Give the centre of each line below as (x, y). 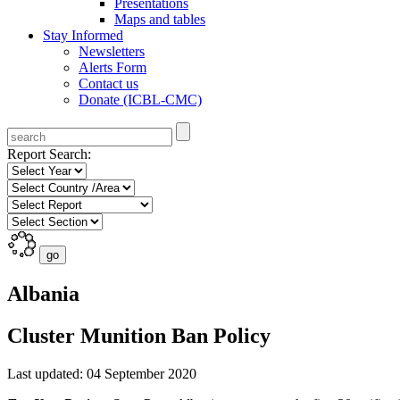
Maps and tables (160, 19)
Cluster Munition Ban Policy (139, 335)
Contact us (108, 83)
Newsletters (112, 51)
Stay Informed (83, 35)
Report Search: (49, 154)
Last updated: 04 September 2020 (102, 373)
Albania (43, 293)
